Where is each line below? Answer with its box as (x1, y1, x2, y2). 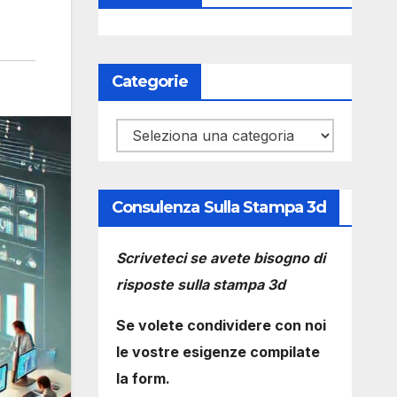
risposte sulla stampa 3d (115, 276, 285, 293)
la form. (115, 370, 170, 387)
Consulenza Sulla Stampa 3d (111, 198, 327, 217)
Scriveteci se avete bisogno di (115, 249, 325, 267)
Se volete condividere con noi (115, 316, 326, 334)
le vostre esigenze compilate (115, 343, 320, 361)
